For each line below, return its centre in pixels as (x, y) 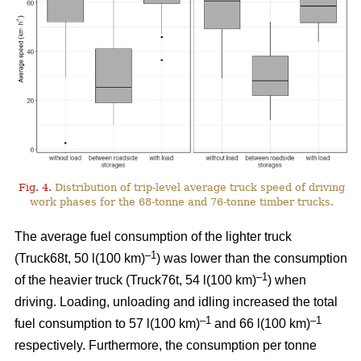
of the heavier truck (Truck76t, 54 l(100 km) (135, 280)
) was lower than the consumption (252, 259)
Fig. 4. (35, 188)
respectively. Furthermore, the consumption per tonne (166, 346)
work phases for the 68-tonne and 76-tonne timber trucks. (181, 202)
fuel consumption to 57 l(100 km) (107, 324)
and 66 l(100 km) (261, 324)
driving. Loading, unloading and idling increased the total (176, 302)
